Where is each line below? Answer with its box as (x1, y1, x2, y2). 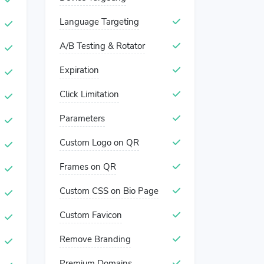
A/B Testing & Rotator (60, 40, 145, 52)
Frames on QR (60, 161, 116, 173)
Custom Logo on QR (60, 137, 139, 148)
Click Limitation (60, 88, 119, 100)
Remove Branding (60, 233, 131, 245)
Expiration (60, 64, 99, 76)
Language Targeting (60, 16, 139, 28)
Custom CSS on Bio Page (60, 185, 159, 197)
